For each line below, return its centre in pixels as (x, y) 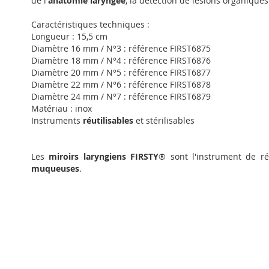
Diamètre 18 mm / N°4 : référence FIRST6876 (121, 60)
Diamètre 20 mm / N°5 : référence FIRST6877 (121, 72)
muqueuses (55, 168)
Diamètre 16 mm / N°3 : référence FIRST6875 (121, 48)
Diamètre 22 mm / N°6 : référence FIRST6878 (121, 84)
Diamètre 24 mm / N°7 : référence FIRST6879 (121, 96)
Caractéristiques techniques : (90, 24)
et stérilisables (164, 120)
